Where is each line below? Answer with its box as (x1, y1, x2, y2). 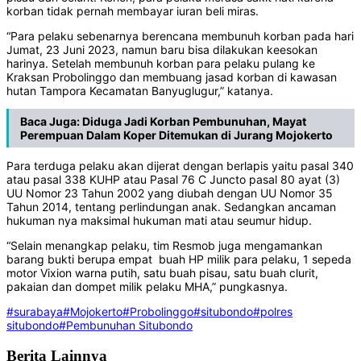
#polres (253, 305, 293, 319)
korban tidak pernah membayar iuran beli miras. (6, 4, 259, 19)
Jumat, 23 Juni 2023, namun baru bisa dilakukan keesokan (6, 43, 317, 57)
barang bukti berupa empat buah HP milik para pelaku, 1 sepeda (6, 252, 351, 267)
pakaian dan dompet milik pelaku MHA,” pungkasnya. (6, 280, 288, 294)
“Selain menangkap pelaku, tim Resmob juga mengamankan (6, 239, 322, 253)
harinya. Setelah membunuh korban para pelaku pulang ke (6, 56, 315, 71)
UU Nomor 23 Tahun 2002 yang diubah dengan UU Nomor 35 (6, 186, 333, 201)
